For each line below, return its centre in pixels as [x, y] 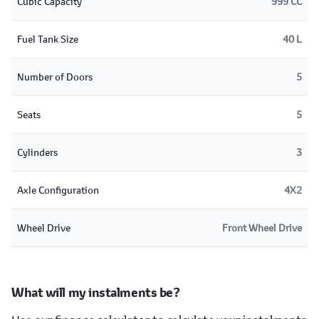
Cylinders [37, 152]
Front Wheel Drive [262, 228]
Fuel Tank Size [48, 39]
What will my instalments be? [96, 293]
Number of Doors [55, 77]
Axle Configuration [58, 190]
